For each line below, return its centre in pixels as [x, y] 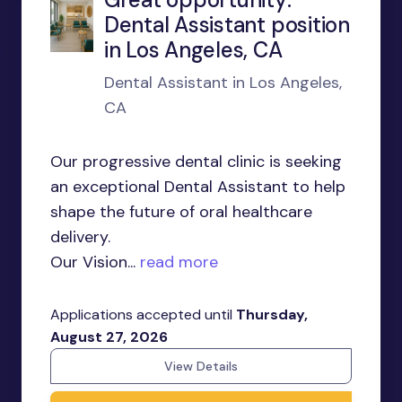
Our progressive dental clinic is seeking [196, 162]
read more [177, 262]
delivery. [80, 237]
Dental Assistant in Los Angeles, [223, 83]
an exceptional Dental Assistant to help [198, 187]
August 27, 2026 [109, 337]
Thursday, [272, 315]
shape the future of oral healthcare [181, 212]
